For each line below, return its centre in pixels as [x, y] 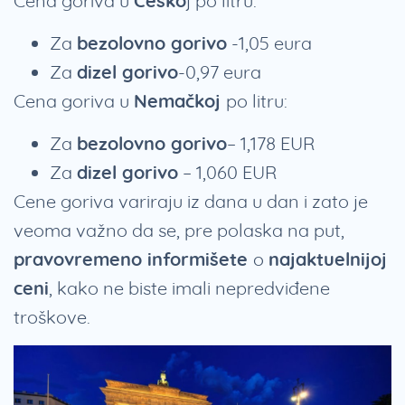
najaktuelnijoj [328, 259]
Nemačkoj [180, 101]
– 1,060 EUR [227, 173]
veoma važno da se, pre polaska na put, [179, 231]
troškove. [52, 317]
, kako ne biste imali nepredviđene [189, 288]
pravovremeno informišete [133, 259]
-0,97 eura [220, 72]
